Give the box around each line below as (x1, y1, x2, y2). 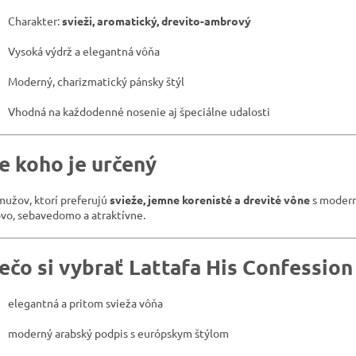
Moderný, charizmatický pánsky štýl (8, 73, 184, 88)
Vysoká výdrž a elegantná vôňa (8, 43, 160, 58)
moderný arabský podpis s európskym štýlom (8, 325, 229, 340)
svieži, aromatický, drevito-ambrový (62, 13, 251, 28)
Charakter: (8, 13, 62, 28)
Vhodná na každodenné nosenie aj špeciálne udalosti (8, 103, 270, 118)
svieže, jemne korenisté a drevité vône (110, 192, 310, 207)
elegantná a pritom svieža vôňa (8, 295, 163, 310)
